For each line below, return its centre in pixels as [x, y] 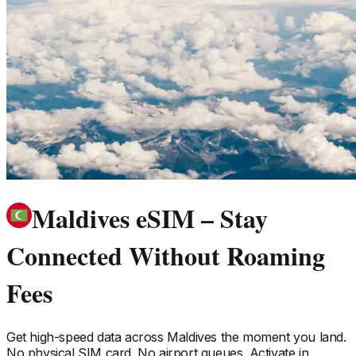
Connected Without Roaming [166, 256]
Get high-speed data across [87, 337]
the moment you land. [282, 337]
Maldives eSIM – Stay [150, 219]
